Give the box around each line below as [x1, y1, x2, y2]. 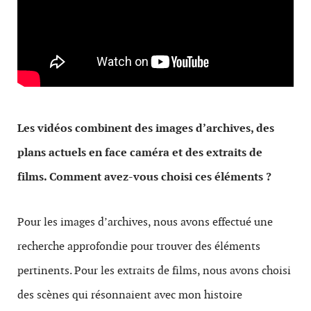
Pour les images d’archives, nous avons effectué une [17, 215, 273, 229]
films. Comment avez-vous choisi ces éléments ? [17, 169, 271, 184]
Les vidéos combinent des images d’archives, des [17, 121, 274, 135]
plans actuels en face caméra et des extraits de [17, 145, 262, 160]
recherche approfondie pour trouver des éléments [17, 239, 260, 253]
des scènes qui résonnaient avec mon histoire [17, 287, 242, 302]
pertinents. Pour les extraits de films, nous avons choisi [17, 263, 291, 278]
